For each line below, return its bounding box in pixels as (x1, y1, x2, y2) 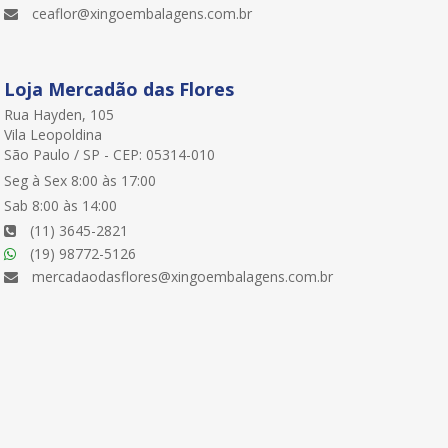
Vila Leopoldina (4, 124, 103, 144)
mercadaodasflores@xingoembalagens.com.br (32, 266, 334, 286)
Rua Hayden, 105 (4, 104, 115, 124)
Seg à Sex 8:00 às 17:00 (4, 170, 157, 190)
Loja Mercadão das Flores (4, 76, 235, 101)
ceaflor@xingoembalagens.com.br (32, 3, 253, 23)
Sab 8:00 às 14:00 (4, 195, 118, 215)
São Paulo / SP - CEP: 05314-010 (4, 144, 216, 164)
